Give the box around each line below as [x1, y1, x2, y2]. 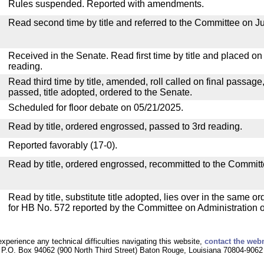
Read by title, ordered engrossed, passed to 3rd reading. [8, 121, 242, 131]
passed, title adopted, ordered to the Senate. [8, 87, 192, 97]
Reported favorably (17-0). [8, 140, 117, 150]
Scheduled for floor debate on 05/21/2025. [8, 103, 183, 113]
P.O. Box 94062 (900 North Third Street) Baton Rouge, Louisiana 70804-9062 [1, 246, 263, 255]
